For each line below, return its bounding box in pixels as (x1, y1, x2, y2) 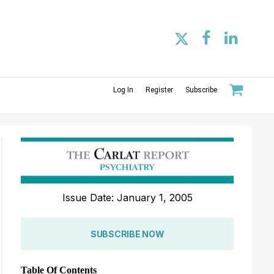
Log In (113, 85, 133, 94)
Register (146, 85, 173, 94)
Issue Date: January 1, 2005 (62, 191, 193, 204)
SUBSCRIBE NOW (90, 228, 165, 239)
